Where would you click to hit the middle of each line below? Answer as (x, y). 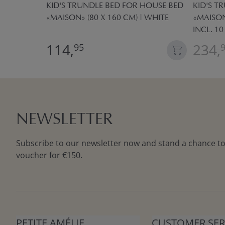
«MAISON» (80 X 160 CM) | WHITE (107, 18)
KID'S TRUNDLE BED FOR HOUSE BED (115, 6)
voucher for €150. (49, 155)
